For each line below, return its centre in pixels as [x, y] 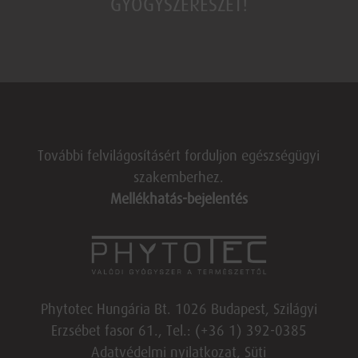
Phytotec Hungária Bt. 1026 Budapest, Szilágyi [179, 310]
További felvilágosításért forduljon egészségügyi [179, 156]
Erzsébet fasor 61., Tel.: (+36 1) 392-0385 [179, 331]
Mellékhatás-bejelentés [179, 199]
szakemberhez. [179, 178]
